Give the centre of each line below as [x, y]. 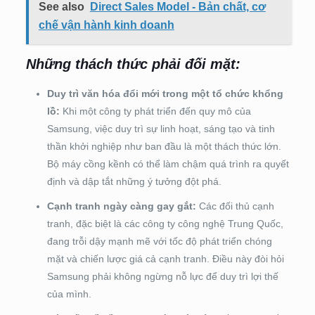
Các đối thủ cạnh [235, 206]
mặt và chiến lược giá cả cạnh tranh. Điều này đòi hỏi [165, 259]
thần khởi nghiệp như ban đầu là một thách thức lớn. [164, 147]
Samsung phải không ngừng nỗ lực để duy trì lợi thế [162, 277]
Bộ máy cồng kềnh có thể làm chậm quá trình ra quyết [168, 164]
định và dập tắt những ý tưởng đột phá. [134, 182]
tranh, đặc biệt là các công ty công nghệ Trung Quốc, [165, 224]
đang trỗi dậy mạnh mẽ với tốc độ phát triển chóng [159, 242]
